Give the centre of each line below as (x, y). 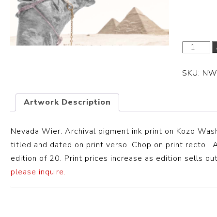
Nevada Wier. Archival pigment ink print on (94, 131)
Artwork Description (68, 102)
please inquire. (39, 172)
